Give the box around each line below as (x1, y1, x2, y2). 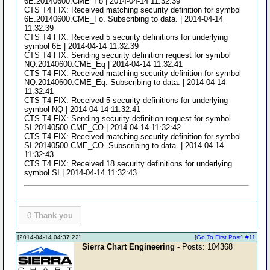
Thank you (33, 210, 73, 220)
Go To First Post (196, 234, 242, 241)
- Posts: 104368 (175, 242, 233, 251)
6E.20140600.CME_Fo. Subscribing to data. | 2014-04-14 (24, 14, 224, 24)
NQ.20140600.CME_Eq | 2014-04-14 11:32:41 (24, 59, 183, 69)
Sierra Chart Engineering (82, 242, 175, 251)
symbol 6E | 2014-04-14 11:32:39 (24, 41, 139, 51)
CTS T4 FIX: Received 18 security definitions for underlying (24, 159, 233, 168)
